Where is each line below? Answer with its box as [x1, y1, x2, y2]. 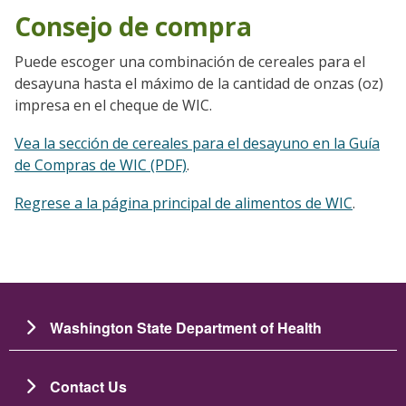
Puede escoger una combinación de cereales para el [14, 51, 365, 72]
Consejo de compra [14, 8, 252, 43]
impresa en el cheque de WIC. [14, 94, 212, 115]
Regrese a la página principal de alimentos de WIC [14, 192, 353, 213]
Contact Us [50, 375, 127, 397]
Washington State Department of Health [50, 316, 322, 338]
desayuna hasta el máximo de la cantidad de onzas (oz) [14, 72, 383, 93]
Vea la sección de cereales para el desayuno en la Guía [14, 132, 380, 153]
